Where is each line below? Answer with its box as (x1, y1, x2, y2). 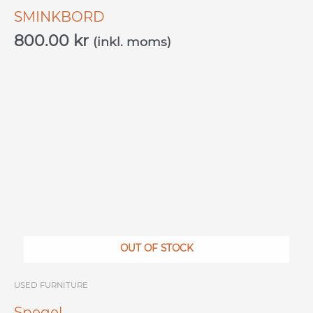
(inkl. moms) (93, 34, 171, 49)
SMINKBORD (14, 8, 105, 25)
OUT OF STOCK (119, 242, 194, 254)
